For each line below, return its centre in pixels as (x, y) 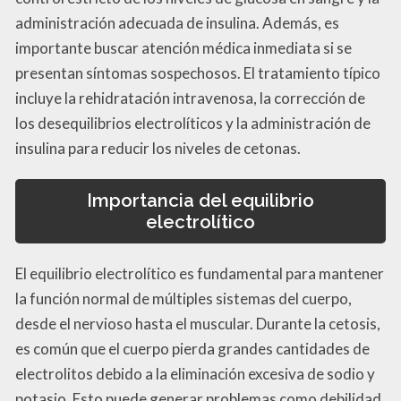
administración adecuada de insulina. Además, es (177, 22)
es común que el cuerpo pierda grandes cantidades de (192, 349)
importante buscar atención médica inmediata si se (183, 47)
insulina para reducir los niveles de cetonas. (158, 148)
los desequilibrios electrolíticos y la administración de (193, 123)
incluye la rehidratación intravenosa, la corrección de (190, 98)
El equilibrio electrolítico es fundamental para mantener (200, 274)
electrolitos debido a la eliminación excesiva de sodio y (195, 374)
